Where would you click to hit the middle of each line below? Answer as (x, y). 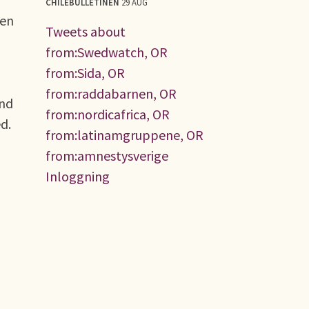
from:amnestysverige (107, 155)
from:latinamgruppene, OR (124, 134)
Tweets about (86, 31)
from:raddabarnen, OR (111, 93)
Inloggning (78, 176)
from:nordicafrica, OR (108, 114)
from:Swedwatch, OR (107, 52)
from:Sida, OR (85, 72)
